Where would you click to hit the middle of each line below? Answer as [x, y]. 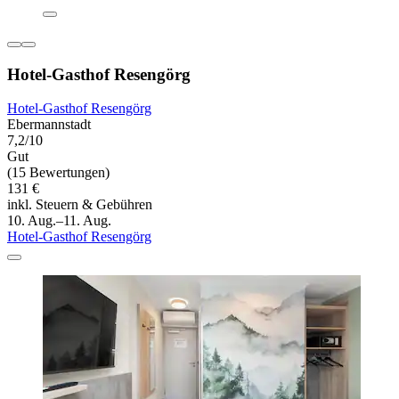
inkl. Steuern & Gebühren [80, 205]
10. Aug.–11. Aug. [59, 221]
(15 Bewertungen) [58, 173]
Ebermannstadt [49, 125]
